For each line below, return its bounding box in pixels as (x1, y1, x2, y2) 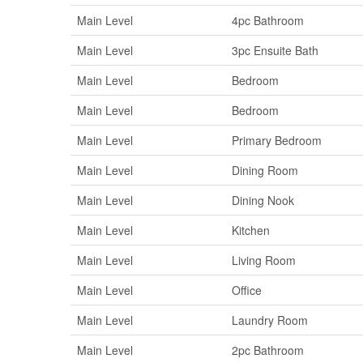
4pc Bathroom (232, 11, 304, 28)
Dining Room (232, 161, 298, 178)
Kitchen (232, 221, 270, 238)
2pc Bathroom (232, 341, 304, 358)
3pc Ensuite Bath (232, 41, 318, 58)
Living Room (232, 251, 296, 268)
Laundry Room (232, 311, 308, 328)
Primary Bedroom (232, 131, 322, 148)
